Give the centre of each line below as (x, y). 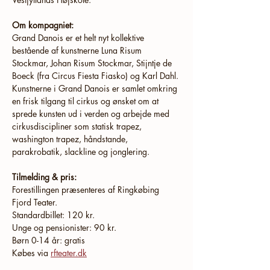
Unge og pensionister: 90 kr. (64, 228)
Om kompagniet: (43, 25)
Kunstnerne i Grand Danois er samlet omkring (96, 88)
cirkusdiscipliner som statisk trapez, (78, 126)
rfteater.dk (69, 253)
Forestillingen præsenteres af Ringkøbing (87, 190)
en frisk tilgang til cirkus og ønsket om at (86, 101)
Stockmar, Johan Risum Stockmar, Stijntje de (93, 63)
